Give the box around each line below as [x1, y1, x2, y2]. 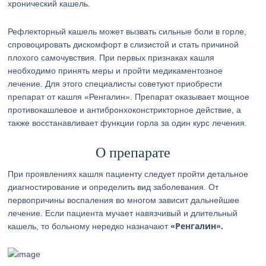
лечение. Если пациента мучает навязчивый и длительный [8, 208, 238, 218]
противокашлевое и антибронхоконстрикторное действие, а [8, 105, 242, 115]
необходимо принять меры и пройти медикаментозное [8, 66, 223, 75]
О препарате [95, 145, 170, 160]
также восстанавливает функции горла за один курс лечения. [8, 118, 248, 128]
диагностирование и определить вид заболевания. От [8, 182, 219, 192]
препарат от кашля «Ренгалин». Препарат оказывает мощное [8, 92, 250, 102]
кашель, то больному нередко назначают [8, 221, 171, 231]
